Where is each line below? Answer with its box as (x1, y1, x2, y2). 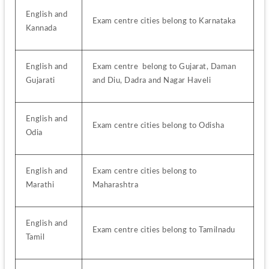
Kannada (25, 24, 57, 33)
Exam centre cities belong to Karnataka (92, 17, 236, 26)
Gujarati (25, 76, 55, 85)
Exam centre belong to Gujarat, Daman (92, 62, 237, 71)
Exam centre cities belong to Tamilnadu (92, 226, 235, 235)
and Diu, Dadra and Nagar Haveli (92, 76, 211, 85)
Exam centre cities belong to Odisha (92, 121, 225, 130)
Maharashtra (92, 181, 139, 190)
